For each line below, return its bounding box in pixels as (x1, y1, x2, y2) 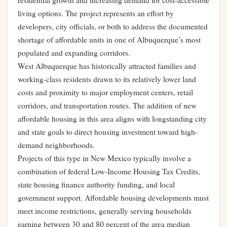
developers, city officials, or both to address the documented (18, 21, 208, 31)
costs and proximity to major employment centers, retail (18, 87, 193, 97)
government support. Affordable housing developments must (18, 193, 209, 203)
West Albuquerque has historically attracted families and (18, 61, 196, 71)
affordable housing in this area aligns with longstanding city (18, 113, 207, 124)
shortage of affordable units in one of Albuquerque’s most (18, 34, 201, 45)
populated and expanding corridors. (18, 48, 130, 58)
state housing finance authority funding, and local (18, 179, 175, 190)
